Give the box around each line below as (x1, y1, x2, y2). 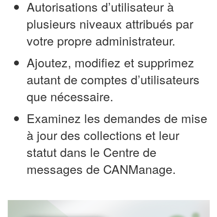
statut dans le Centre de (27, 143, 156, 161)
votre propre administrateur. (27, 31, 175, 49)
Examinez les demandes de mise (27, 109, 207, 127)
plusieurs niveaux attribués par (27, 15, 193, 32)
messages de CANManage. (27, 160, 176, 178)
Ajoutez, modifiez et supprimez (27, 53, 194, 71)
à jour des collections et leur (27, 126, 179, 144)
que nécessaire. (27, 87, 113, 105)
